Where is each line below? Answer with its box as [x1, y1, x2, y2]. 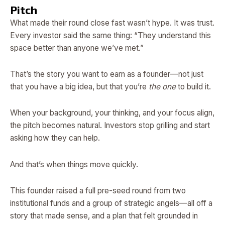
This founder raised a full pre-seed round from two [10, 185, 186, 195]
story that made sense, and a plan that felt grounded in [10, 210, 198, 220]
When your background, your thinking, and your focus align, [10, 108, 214, 118]
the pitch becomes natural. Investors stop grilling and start [10, 121, 210, 131]
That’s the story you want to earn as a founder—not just [10, 69, 203, 79]
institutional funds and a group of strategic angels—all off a [10, 198, 212, 208]
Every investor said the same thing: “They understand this [10, 31, 211, 41]
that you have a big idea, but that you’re [10, 82, 149, 92]
